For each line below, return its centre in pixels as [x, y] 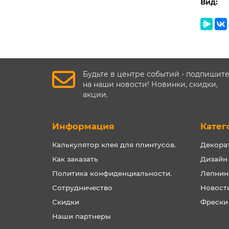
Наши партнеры [82, 216]
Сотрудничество [82, 188]
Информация [83, 127]
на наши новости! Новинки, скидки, [150, 85]
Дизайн [214, 159]
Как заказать [75, 159]
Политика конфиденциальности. [112, 174]
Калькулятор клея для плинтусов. [114, 145]
